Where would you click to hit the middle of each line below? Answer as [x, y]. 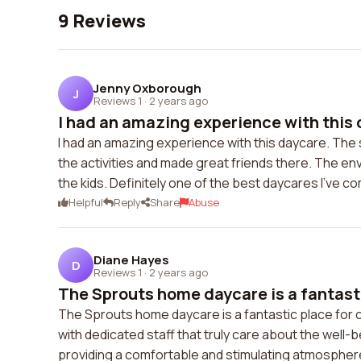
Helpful [86, 202]
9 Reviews [102, 21]
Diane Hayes [131, 259]
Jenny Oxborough [147, 88]
